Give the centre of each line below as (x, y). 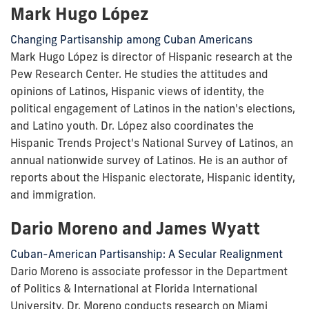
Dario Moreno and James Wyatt (135, 228)
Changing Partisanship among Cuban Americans (131, 39)
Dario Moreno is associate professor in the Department (149, 271)
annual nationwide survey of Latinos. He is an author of (149, 160)
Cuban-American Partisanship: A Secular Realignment (147, 253)
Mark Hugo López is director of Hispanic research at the (151, 56)
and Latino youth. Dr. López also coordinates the (132, 125)
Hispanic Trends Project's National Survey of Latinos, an (152, 142)
